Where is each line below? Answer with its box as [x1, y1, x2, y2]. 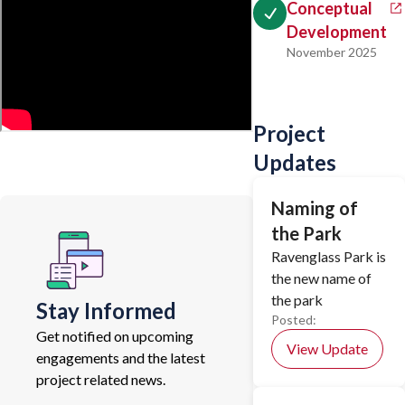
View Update [287, 340, 368, 357]
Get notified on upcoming [36, 327, 193, 344]
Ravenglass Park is [271, 248, 386, 265]
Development [287, 22, 387, 42]
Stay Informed [36, 297, 176, 324]
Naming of [271, 197, 358, 219]
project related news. [36, 371, 165, 388]
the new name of [271, 269, 372, 287]
